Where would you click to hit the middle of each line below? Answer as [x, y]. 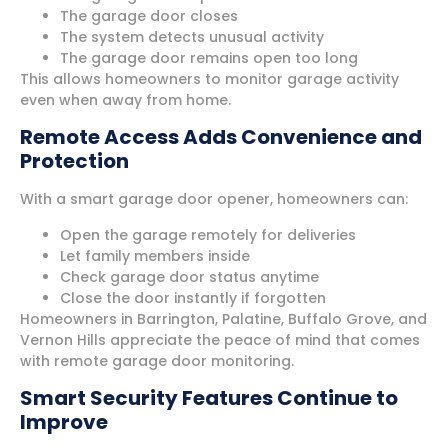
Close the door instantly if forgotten [193, 297]
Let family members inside [155, 255]
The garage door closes [149, 15]
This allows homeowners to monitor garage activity [209, 78]
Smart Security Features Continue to [209, 398]
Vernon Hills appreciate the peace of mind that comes [220, 339]
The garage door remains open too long [209, 57]
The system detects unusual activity [192, 36]
